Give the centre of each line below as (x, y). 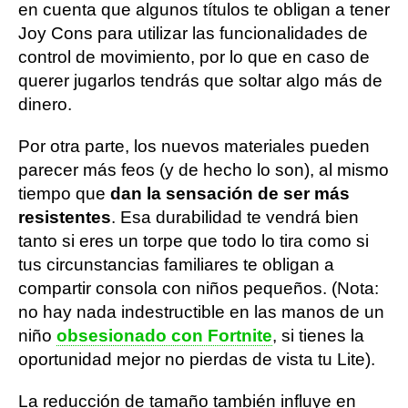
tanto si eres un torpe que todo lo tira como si (194, 240)
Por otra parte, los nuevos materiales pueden (194, 146)
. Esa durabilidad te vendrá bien (235, 217)
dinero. (45, 104)
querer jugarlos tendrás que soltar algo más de (200, 80)
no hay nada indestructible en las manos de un (201, 311)
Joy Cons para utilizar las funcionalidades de (193, 33)
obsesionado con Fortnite (164, 335)
